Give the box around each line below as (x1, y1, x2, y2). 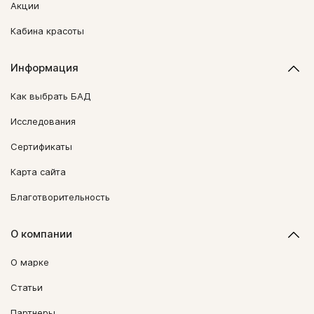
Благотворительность (11, 191, 110, 203)
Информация (11, 62, 78, 74)
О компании (11, 228, 72, 240)
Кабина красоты (11, 25, 84, 36)
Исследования (11, 116, 76, 127)
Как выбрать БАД (11, 90, 91, 102)
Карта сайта (11, 166, 66, 177)
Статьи (11, 282, 43, 293)
